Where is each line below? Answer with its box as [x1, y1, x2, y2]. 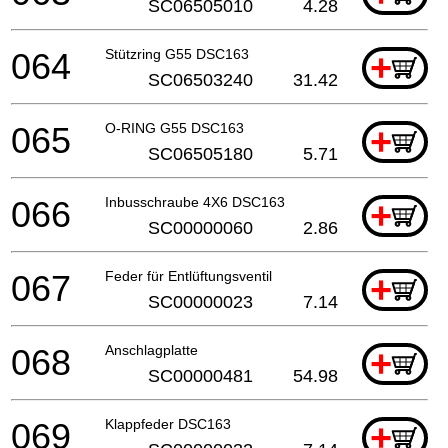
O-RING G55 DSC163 [105, 119, 244, 136]
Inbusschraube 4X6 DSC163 [105, 193, 285, 210]
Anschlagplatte [105, 341, 198, 358]
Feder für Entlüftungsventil [105, 267, 272, 284]
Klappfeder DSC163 [105, 415, 231, 432]
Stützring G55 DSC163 [105, 45, 249, 62]
